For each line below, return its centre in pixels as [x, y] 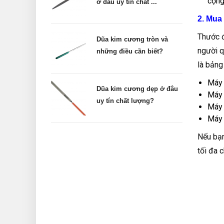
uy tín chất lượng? [125, 101]
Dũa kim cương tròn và [132, 39]
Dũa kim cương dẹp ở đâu [137, 89]
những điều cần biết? [130, 51]
